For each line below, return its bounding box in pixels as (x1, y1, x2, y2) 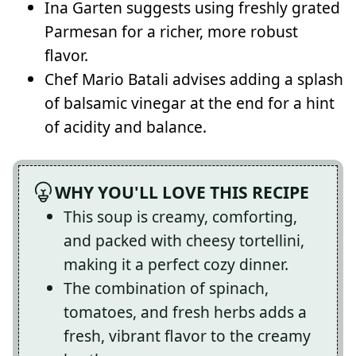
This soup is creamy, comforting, (64, 205, 297, 227)
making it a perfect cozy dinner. (64, 253, 288, 275)
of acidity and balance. (44, 116, 207, 138)
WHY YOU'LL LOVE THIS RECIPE (54, 180, 309, 203)
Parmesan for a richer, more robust (44, 21, 298, 43)
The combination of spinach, (64, 277, 269, 299)
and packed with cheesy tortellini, (64, 229, 304, 251)
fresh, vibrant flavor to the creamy (64, 324, 311, 346)
